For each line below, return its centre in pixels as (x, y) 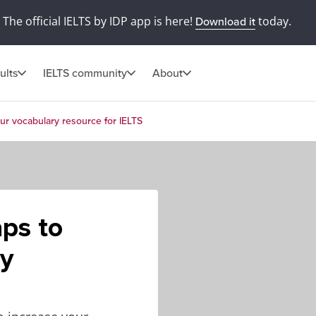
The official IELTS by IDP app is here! (99, 21)
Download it (225, 22)
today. (273, 21)
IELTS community (85, 73)
